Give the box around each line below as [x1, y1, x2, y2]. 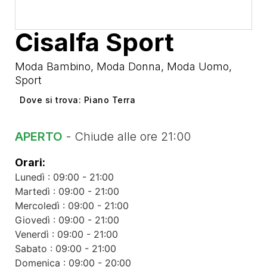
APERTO [15, 129, 63, 144]
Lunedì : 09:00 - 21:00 [15, 171, 114, 184]
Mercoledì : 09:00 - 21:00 [15, 200, 129, 212]
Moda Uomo [167, 60, 229, 73]
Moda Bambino [15, 60, 91, 73]
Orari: [15, 156, 45, 169]
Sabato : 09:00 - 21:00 [15, 243, 116, 255]
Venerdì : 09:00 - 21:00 [15, 228, 118, 241]
